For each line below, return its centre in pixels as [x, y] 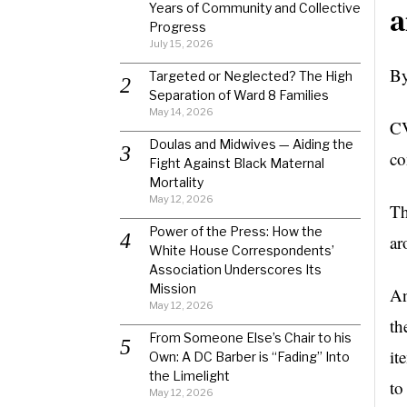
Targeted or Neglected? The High [251, 76]
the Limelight [189, 376]
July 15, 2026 [181, 44]
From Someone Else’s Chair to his [250, 338]
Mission [173, 288]
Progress [178, 27]
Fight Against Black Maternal [237, 163]
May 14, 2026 [181, 112]
